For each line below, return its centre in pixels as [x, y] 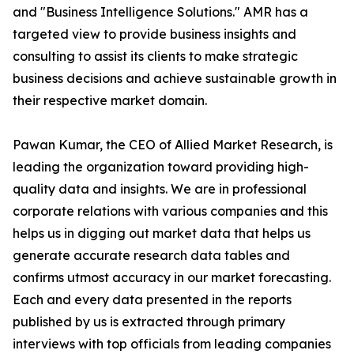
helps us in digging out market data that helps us [162, 233]
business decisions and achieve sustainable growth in [175, 79]
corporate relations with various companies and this [170, 211]
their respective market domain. [110, 101]
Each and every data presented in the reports [152, 300]
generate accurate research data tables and [151, 256]
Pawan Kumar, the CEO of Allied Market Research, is [173, 145]
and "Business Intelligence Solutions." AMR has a [160, 12]
